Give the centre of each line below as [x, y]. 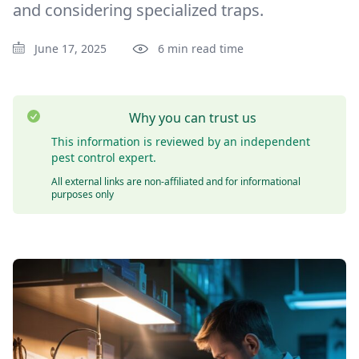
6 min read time [201, 48]
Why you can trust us [192, 118]
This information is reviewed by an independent [181, 141]
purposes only [84, 194]
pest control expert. [104, 157]
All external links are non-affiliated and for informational [176, 182]
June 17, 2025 [71, 48]
